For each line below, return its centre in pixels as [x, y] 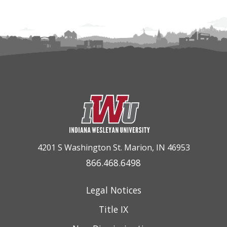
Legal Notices [113, 190]
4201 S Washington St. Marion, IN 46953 [113, 147]
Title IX [113, 209]
